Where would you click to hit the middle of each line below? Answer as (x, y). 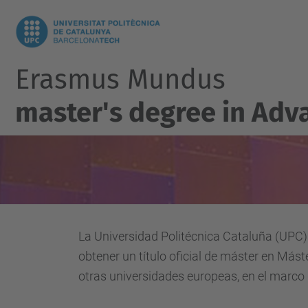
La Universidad (118, 236)
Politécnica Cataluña (217, 236)
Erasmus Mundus (120, 80)
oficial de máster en (222, 256)
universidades (147, 276)
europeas (212, 276)
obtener (99, 256)
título (153, 256)
